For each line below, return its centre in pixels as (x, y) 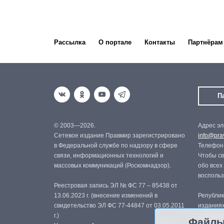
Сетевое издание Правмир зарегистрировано (119, 135)
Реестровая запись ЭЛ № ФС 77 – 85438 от (116, 185)
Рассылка (70, 42)
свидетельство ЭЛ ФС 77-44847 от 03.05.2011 (119, 205)
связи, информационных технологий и (109, 155)
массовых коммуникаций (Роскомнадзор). (112, 165)
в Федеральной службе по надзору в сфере (116, 145)
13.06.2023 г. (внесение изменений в (106, 195)
